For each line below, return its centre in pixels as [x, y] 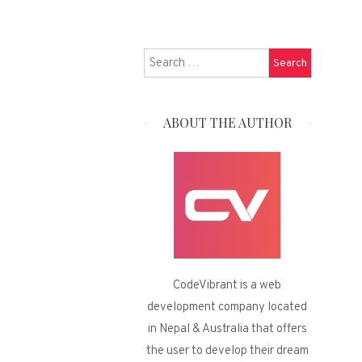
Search [286, 59]
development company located [227, 307]
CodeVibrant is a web [227, 286]
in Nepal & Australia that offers [227, 329]
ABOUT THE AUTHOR [227, 122]
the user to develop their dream [227, 351]
